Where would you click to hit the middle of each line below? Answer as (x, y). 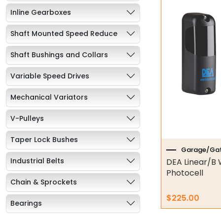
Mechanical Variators (49, 97)
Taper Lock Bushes (44, 139)
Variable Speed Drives (50, 76)
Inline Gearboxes (41, 12)
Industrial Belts (37, 161)
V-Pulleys (27, 118)
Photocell (184, 173)
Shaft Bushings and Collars (59, 55)
